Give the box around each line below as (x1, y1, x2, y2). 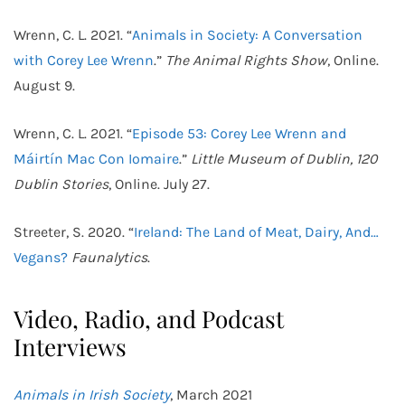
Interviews (14, 331, 127, 363)
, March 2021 (170, 386, 252, 403)
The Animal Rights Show (165, 52, 327, 69)
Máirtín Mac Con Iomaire (14, 150, 179, 167)
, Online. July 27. (108, 175, 210, 193)
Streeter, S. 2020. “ (14, 223, 134, 240)
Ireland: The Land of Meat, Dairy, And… (134, 223, 379, 240)
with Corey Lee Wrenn (14, 52, 154, 69)
